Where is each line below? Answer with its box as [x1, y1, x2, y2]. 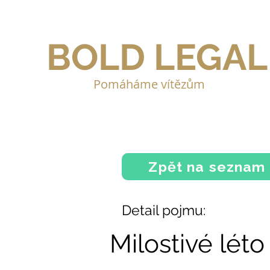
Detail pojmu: [122, 202, 206, 219]
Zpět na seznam [148, 159, 266, 175]
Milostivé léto [110, 229, 265, 259]
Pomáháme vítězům [93, 76, 205, 92]
